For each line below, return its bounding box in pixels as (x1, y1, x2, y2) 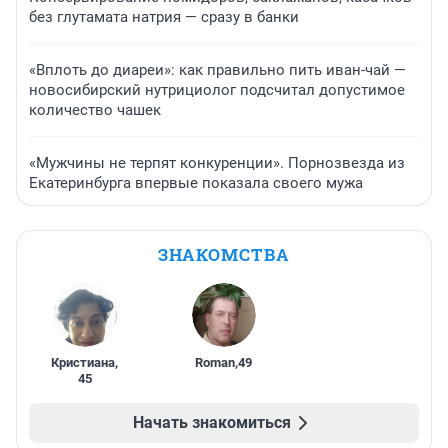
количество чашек (29, 101, 161, 120)
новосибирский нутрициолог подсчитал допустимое (29, 81, 405, 100)
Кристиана (51, 355, 116, 371)
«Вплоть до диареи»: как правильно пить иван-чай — (29, 61, 406, 80)
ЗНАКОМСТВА (158, 243, 290, 267)
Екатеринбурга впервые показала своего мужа (29, 174, 363, 193)
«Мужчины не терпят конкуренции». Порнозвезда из (29, 154, 405, 173)
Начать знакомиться (133, 413, 291, 433)
